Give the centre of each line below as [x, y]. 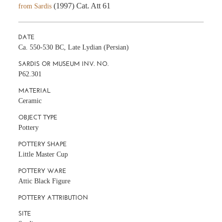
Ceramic [30, 101]
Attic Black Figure [45, 181]
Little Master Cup [43, 154]
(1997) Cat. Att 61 [82, 5]
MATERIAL [35, 90]
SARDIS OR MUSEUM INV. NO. [64, 63]
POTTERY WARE [43, 170]
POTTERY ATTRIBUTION [54, 197]
